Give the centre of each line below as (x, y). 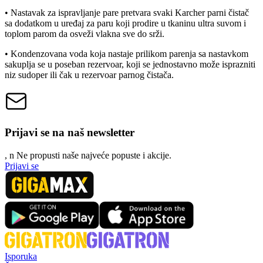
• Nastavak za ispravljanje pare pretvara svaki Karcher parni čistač (127, 13)
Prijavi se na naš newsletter (70, 132)
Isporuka (21, 256)
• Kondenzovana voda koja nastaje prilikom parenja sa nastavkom (127, 54)
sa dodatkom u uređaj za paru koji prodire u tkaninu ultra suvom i (125, 23)
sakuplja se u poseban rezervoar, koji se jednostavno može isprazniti (130, 65)
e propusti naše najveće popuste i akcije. (97, 155)
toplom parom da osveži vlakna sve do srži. (85, 34)
